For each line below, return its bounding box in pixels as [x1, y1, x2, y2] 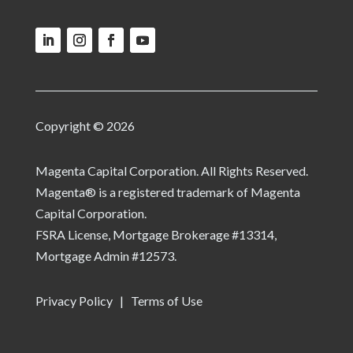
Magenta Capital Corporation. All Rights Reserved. [35, 163, 308, 179]
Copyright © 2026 [35, 118, 135, 134]
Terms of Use [128, 293, 203, 309]
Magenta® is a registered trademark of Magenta [35, 184, 300, 200]
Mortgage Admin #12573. [35, 248, 176, 264]
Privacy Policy [35, 293, 113, 309]
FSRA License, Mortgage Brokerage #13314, [35, 227, 277, 243]
